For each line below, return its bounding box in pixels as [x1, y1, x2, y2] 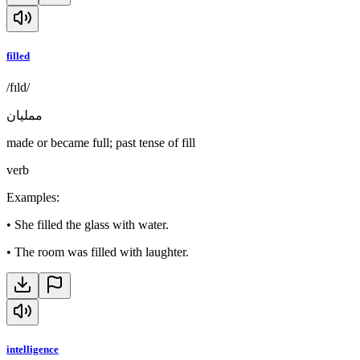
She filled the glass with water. [14, 217, 169, 231]
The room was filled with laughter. [14, 244, 189, 259]
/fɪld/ [6, 80, 30, 94]
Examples [6, 190, 56, 204]
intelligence [6, 343, 59, 356]
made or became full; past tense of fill [6, 135, 195, 149]
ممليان [6, 108, 43, 122]
